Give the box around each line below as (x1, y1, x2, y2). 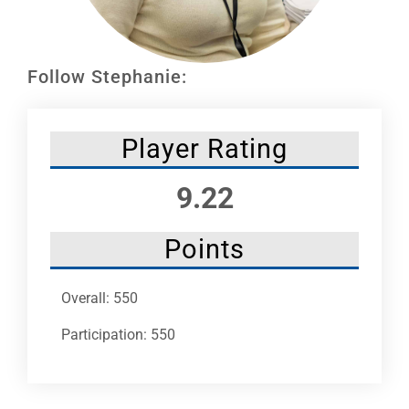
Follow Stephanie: (27, 65, 187, 88)
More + (19, 117, 56, 132)
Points (164, 233, 245, 265)
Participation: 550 (61, 325, 175, 343)
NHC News (19, 57, 77, 72)
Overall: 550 (61, 288, 138, 307)
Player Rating (121, 132, 288, 164)
